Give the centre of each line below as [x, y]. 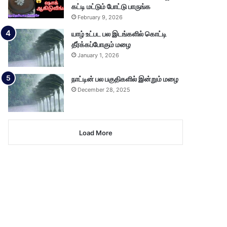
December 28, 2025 [104, 90]
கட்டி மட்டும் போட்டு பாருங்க [111, 7]
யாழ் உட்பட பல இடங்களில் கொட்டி [119, 34]
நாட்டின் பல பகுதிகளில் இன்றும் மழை [125, 79]
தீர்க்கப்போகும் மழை [101, 45]
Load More [96, 133]
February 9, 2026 [100, 17]
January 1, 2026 [99, 55]
